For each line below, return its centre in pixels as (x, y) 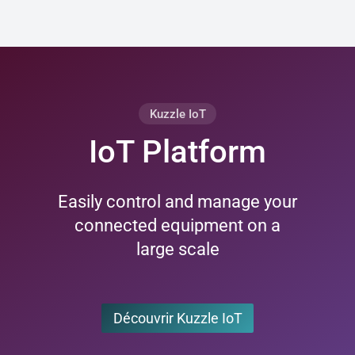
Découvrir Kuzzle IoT (177, 318)
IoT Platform (177, 151)
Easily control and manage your (177, 202)
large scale (177, 250)
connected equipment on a (177, 226)
